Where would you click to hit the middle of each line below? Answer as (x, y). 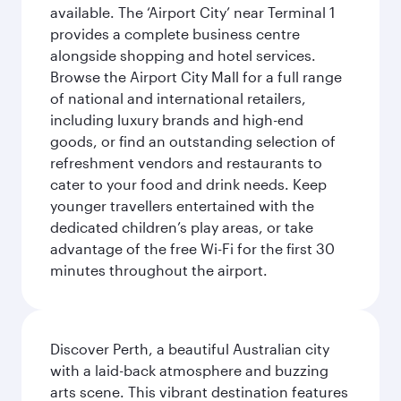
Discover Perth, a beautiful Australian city (190, 349)
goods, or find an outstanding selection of (193, 141)
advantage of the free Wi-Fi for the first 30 (192, 248)
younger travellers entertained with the (182, 205)
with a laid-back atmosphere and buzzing (189, 370)
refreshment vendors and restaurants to (186, 162)
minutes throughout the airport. (159, 270)
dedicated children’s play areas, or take (182, 227)
